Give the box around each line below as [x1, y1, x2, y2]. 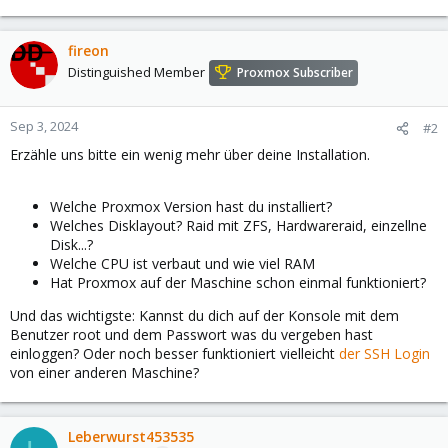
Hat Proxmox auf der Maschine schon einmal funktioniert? [50, 273, 426, 292]
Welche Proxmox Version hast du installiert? [50, 197, 332, 216]
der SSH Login [339, 344, 430, 363]
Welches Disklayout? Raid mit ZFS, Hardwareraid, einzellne [50, 216, 427, 235]
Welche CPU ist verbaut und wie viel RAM [50, 254, 315, 273]
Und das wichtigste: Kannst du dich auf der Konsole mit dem [10, 306, 399, 325]
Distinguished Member [68, 63, 205, 82]
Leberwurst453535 [68, 427, 194, 446]
